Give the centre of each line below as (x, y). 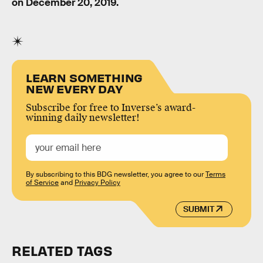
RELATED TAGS (62, 250)
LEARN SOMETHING (85, 77)
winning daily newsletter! (83, 117)
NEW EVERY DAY (74, 88)
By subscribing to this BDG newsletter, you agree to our (116, 174)
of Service (42, 182)
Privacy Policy (97, 182)
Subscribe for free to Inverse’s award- (111, 107)
